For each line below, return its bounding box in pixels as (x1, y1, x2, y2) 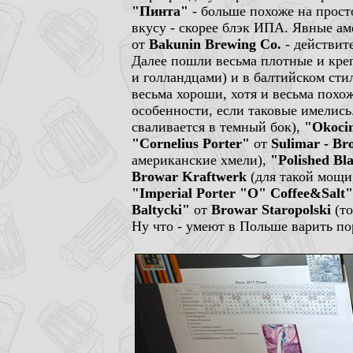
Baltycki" (132, 202, 190, 217)
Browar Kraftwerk (132, 169, 247, 184)
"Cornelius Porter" (132, 136, 250, 151)
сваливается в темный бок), (132, 119, 304, 135)
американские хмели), (132, 152, 270, 168)
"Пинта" (132, 3, 188, 19)
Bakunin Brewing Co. (149, 36, 281, 52)
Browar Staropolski (211, 202, 331, 217)
